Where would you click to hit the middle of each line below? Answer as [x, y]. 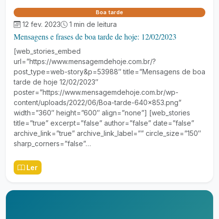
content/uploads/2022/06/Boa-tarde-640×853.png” [98, 102]
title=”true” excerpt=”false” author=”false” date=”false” [104, 123]
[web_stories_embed [47, 51]
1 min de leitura [93, 24]
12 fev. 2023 [42, 24]
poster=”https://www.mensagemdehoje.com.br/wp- [96, 92]
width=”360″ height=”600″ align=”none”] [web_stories [102, 113]
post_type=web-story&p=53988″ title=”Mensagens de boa [109, 72]
